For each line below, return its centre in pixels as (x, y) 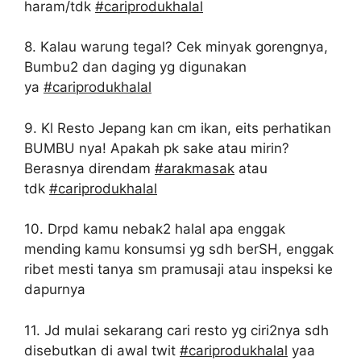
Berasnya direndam (89, 168)
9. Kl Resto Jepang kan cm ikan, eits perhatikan (178, 128)
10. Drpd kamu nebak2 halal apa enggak (155, 229)
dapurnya (55, 289)
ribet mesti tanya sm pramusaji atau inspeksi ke (178, 269)
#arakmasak (195, 168)
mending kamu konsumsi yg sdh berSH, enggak (179, 249)
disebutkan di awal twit (102, 350)
